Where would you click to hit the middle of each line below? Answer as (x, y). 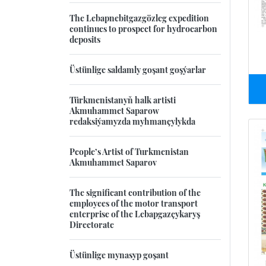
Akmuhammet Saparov (113, 162)
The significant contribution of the (135, 192)
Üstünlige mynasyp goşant (119, 254)
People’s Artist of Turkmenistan (129, 151)
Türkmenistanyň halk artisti (123, 99)
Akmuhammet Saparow (114, 110)
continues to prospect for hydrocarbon (143, 28)
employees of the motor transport (134, 203)
